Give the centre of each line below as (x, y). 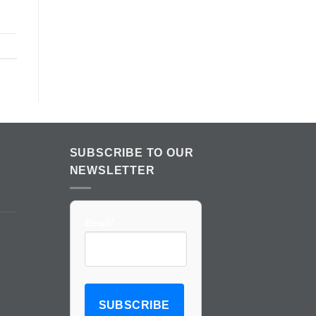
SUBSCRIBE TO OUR (132, 153)
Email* (99, 223)
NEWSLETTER (112, 171)
